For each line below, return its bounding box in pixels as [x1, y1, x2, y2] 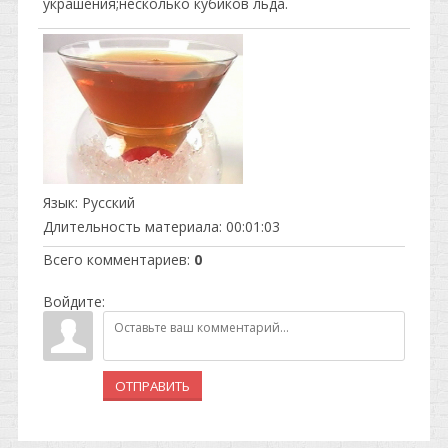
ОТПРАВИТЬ [115, 377, 190, 395]
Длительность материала [43, 217, 219, 236]
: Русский [75, 193, 135, 212]
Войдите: [43, 292, 105, 311]
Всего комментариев [43, 250, 187, 269]
